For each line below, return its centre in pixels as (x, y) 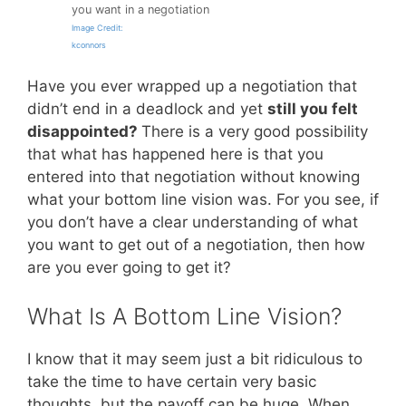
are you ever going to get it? (129, 268)
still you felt (313, 109)
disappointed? (84, 132)
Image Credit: (97, 27)
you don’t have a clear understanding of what (193, 222)
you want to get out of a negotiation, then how (196, 245)
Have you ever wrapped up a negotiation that (192, 87)
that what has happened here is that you (175, 155)
